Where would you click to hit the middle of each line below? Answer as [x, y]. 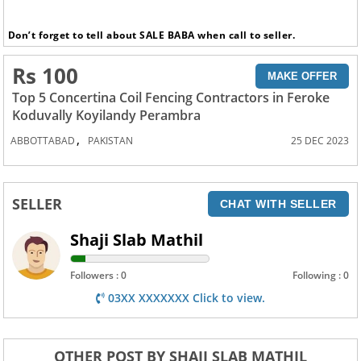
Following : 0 [320, 275]
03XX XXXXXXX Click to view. [185, 297]
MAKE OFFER [302, 76]
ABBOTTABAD [43, 140]
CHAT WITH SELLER [278, 203]
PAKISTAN [111, 140]
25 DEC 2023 [320, 140]
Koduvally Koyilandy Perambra [107, 115]
